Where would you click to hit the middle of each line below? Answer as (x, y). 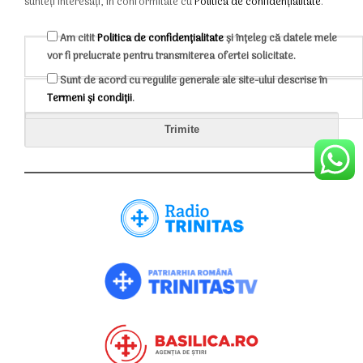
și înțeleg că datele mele (280, 39)
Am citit (79, 39)
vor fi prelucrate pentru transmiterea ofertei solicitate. (171, 57)
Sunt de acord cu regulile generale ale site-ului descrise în (194, 81)
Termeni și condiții (90, 99)
